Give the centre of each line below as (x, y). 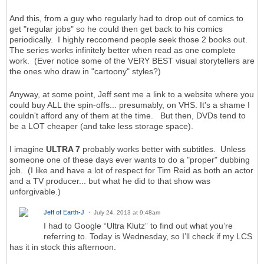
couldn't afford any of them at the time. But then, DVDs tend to (128, 116)
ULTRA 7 (63, 149)
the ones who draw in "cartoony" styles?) (85, 72)
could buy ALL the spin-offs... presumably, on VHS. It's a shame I (130, 105)
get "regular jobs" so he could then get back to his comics (116, 29)
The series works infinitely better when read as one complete (123, 50)
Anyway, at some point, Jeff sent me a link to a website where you (132, 95)
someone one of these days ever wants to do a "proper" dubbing (130, 160)
